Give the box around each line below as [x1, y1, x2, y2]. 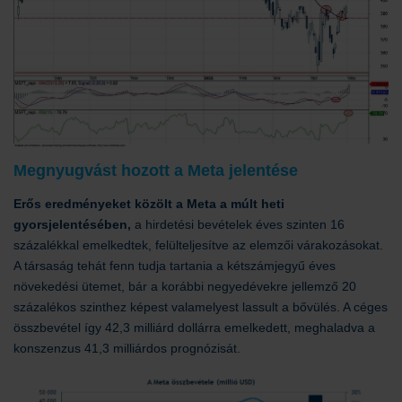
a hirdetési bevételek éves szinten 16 [131, 217, 345, 232]
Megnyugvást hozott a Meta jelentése [13, 162, 298, 180]
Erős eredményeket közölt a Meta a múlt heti [13, 197, 284, 212]
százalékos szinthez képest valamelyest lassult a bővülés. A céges [13, 300, 388, 315]
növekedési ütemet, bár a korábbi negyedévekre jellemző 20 [13, 279, 356, 294]
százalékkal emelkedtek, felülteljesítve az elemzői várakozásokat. [13, 238, 383, 253]
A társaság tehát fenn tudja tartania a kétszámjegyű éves [13, 258, 336, 274]
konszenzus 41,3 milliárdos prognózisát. [13, 341, 244, 356]
